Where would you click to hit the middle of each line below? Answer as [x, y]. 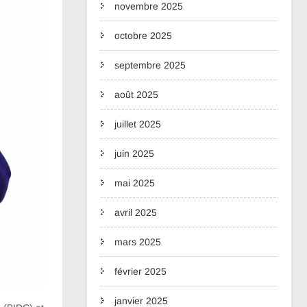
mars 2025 [138, 242]
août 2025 [136, 95]
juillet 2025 [138, 124]
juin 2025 [134, 153]
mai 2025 [135, 183]
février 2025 [140, 271]
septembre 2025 [150, 65]
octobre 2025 [143, 36]
